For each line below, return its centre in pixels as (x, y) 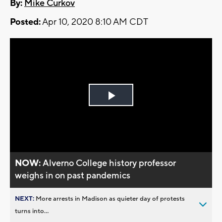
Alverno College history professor (110, 163)
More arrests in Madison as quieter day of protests (110, 198)
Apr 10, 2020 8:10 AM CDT (94, 22)
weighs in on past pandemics (73, 175)
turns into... (32, 211)
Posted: (25, 22)
